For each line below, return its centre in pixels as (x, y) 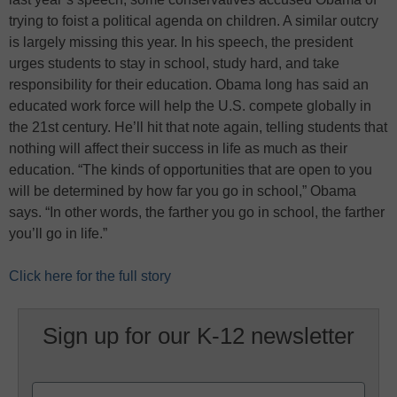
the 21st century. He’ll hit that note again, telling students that (198, 127)
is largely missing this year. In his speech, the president (181, 42)
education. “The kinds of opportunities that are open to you (191, 170)
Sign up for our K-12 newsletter (198, 336)
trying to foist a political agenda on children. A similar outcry (194, 21)
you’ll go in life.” (58, 234)
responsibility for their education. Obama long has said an (189, 85)
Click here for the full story (90, 276)
